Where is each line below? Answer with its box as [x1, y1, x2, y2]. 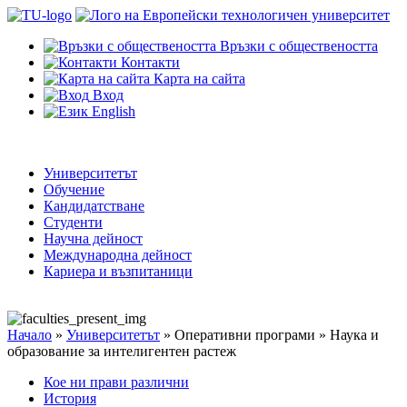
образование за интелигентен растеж [7, 343, 236, 359]
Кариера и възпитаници [44, 263, 193, 279]
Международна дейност [44, 247, 192, 263]
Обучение [44, 182, 104, 197]
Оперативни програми [174, 327, 315, 342]
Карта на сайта [154, 71, 245, 86]
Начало [7, 327, 52, 342]
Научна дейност [44, 231, 143, 246]
